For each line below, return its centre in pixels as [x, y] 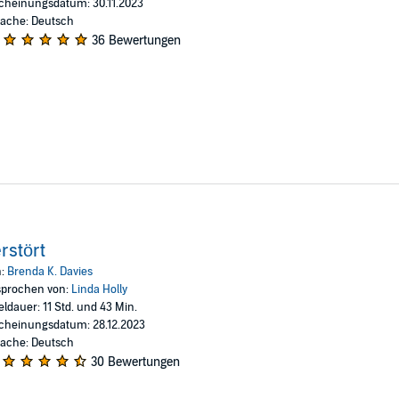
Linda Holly [99, 289]
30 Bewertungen [135, 362]
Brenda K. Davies [49, 271]
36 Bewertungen [136, 40]
